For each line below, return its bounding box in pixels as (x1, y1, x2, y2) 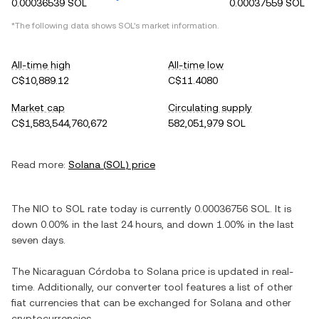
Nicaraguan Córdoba (33, 266, 130, 277)
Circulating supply (168, 102, 252, 113)
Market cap (11, 102, 65, 113)
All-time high (11, 59, 70, 70)
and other (242, 297, 291, 308)
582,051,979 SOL (168, 117, 246, 129)
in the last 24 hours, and (69, 219, 187, 230)
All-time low (168, 59, 224, 70)
